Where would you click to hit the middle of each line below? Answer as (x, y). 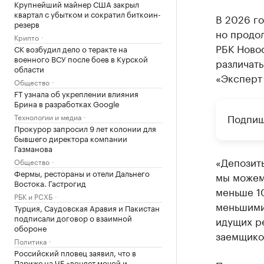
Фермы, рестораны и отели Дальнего (82, 173)
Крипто (27, 37)
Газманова (33, 148)
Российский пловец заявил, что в (75, 252)
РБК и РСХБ (33, 196)
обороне (30, 227)
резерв (27, 24)
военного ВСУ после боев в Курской (81, 58)
